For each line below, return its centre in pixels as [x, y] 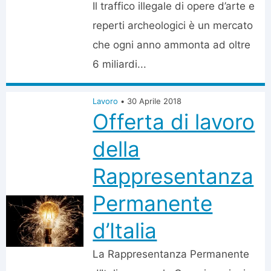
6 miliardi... [120, 64]
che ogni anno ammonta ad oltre [172, 45]
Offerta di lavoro [174, 122]
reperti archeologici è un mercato [173, 25]
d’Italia [125, 230]
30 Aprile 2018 [155, 101]
